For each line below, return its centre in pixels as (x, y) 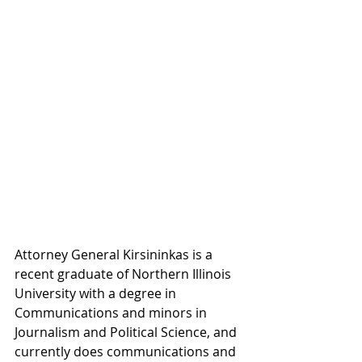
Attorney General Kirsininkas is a (115, 254)
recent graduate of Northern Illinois (124, 274)
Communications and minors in (112, 312)
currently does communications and (127, 351)
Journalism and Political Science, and (127, 332)
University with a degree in (97, 293)
